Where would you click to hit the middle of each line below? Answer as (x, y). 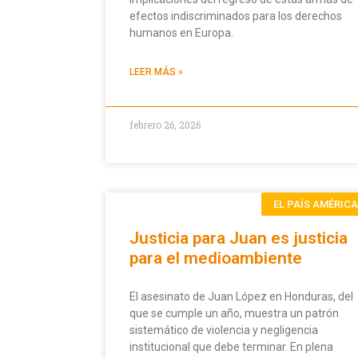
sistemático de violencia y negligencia (224, 330)
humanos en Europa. (181, 33)
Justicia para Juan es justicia (239, 239)
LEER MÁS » (156, 72)
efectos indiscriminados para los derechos (236, 16)
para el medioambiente (216, 259)
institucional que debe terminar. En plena (231, 347)
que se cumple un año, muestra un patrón (234, 314)
